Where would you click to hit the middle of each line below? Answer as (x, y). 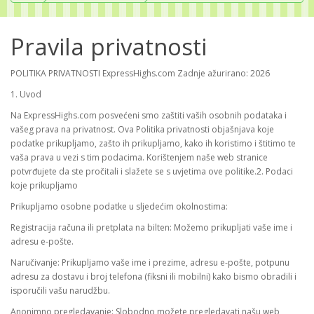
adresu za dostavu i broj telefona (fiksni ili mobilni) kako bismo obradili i (153, 277)
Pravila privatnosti (109, 47)
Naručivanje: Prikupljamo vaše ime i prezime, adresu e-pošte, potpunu (150, 263)
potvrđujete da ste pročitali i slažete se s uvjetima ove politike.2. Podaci (152, 172)
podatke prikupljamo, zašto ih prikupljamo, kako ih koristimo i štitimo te (153, 144)
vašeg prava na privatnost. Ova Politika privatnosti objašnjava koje (142, 130)
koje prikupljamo (44, 186)
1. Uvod (26, 95)
